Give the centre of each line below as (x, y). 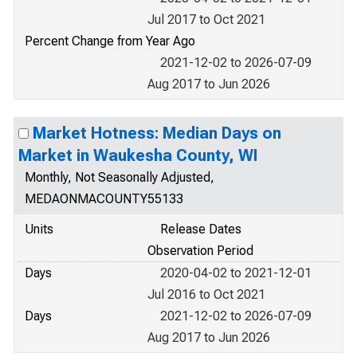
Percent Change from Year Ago (110, 41)
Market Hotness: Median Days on (157, 133)
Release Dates (201, 229)
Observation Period (200, 251)
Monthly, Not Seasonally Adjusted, (120, 177)
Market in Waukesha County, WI (138, 155)
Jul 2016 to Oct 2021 (206, 294)
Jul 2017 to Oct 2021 (206, 20)
